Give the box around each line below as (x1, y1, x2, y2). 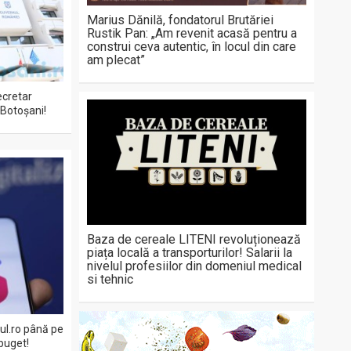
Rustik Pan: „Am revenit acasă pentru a (87, 26, 297, 41)
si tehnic (87, 272, 133, 287)
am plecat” (87, 52, 145, 67)
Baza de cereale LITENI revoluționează (87, 232, 301, 247)
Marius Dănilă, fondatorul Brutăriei (87, 13, 273, 27)
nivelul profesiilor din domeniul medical (87, 259, 302, 273)
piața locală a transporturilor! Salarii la (87, 245, 292, 260)
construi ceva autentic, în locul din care (87, 39, 296, 54)
